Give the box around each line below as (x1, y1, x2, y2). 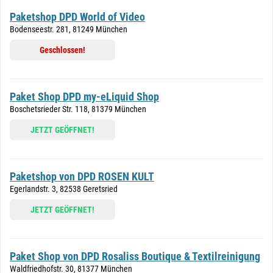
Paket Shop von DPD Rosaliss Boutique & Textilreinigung (10, 250, 260, 263)
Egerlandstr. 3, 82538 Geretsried (10, 184, 118, 194)
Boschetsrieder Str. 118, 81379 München (10, 104, 146, 114)
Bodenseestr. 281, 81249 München (10, 24, 127, 34)
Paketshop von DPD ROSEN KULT (10, 170, 154, 183)
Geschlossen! (40, 45, 85, 55)
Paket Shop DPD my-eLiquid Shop (10, 90, 159, 103)
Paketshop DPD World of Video (10, 10, 145, 23)
